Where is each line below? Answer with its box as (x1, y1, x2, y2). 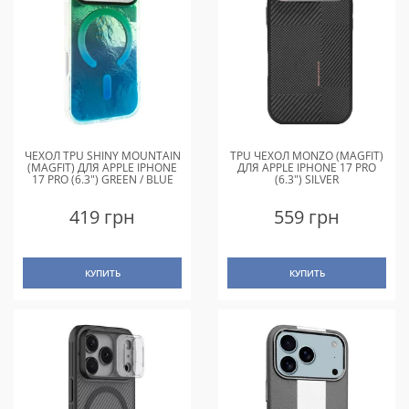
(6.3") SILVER (275, 172, 339, 188)
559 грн (274, 204, 340, 230)
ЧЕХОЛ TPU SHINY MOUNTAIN (24, 148, 181, 164)
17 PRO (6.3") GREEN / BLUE (31, 172, 173, 188)
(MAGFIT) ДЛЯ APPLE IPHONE (27, 160, 177, 176)
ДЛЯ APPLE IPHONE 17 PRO (237, 160, 376, 176)
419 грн (69, 204, 135, 230)
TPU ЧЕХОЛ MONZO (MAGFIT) (230, 148, 383, 164)
